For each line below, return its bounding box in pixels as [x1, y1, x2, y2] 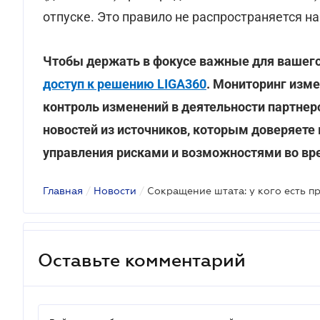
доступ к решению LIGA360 [43, 76, 206, 91]
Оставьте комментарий [38, 249, 246, 270]
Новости [94, 185, 136, 196]
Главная [43, 185, 83, 196]
